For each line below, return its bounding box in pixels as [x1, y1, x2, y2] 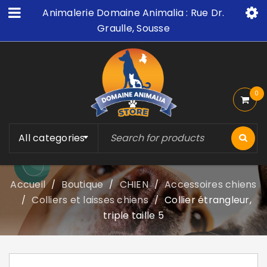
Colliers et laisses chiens [32, 193, 148, 207]
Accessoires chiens [164, 178, 257, 192]
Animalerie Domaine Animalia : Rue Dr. [42, 6, 225, 20]
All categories [18, 131, 85, 145]
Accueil [10, 178, 46, 192]
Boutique [61, 178, 104, 192]
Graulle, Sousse [97, 21, 170, 35]
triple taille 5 [103, 209, 164, 223]
